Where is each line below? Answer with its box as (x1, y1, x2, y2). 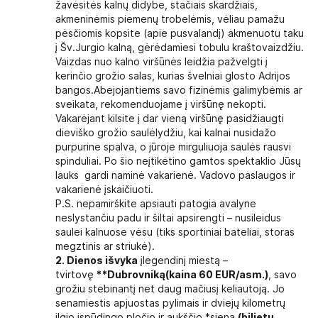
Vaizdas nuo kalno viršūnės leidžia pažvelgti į (55, 56, 268, 67)
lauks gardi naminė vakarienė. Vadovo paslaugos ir (55, 170, 295, 181)
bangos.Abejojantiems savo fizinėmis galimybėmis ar (55, 84, 302, 96)
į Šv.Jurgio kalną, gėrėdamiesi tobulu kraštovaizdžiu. (55, 42, 304, 53)
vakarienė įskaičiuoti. (55, 184, 153, 195)
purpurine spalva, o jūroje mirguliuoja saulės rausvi (55, 141, 291, 153)
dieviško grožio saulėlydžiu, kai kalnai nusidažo (55, 127, 279, 138)
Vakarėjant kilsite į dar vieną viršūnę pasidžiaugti (55, 113, 284, 124)
